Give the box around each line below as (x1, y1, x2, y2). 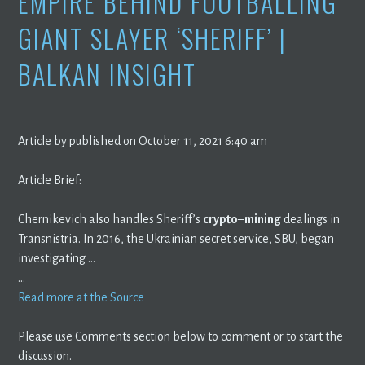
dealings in (281, 212, 341, 226)
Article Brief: (18, 173, 82, 187)
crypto (203, 212, 239, 226)
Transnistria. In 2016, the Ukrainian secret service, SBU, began (18, 231, 335, 245)
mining (244, 212, 282, 226)
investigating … (18, 251, 96, 265)
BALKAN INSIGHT (18, 54, 197, 93)
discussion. (18, 349, 73, 363)
